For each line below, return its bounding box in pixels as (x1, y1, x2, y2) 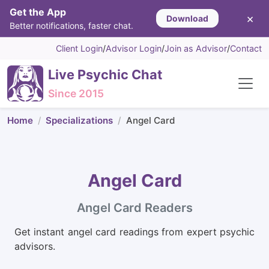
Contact (230, 43, 262, 53)
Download (166, 13, 208, 23)
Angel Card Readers (76, 201, 193, 215)
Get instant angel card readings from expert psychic (14, 226, 255, 238)
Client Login (56, 43, 103, 53)
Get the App (10, 6, 66, 18)
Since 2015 (48, 87, 104, 100)
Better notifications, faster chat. (10, 20, 133, 31)
